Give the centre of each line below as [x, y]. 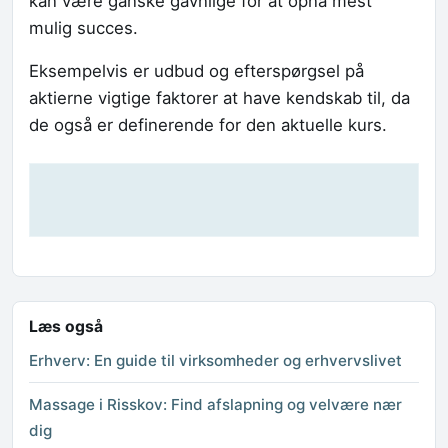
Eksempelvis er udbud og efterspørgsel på [196, 71]
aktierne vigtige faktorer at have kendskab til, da [219, 98]
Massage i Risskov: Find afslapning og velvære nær [215, 405]
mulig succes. [83, 28]
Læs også [66, 326]
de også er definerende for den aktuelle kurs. [208, 125]
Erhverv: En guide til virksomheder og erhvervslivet [215, 360]
